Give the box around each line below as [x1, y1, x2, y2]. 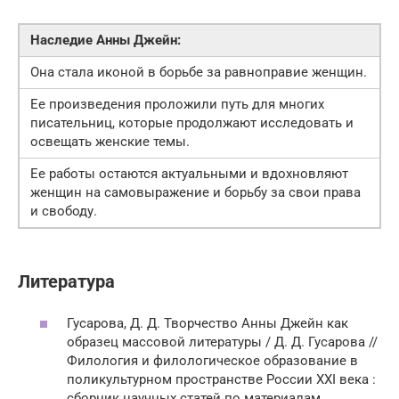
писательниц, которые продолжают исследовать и [30, 114, 354, 131]
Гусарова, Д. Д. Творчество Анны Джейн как [67, 314, 348, 331]
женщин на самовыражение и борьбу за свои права [30, 183, 361, 200]
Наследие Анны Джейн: [30, 31, 181, 48]
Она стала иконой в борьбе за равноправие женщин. [30, 63, 367, 80]
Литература [18, 272, 115, 292]
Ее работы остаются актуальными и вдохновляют [30, 165, 348, 182]
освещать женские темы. [30, 133, 190, 150]
